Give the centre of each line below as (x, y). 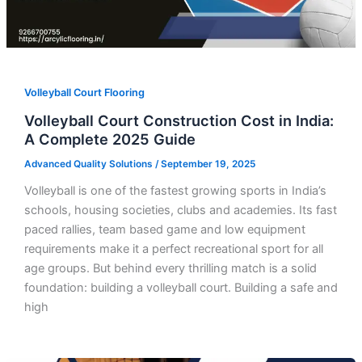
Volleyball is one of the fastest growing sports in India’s (175, 190)
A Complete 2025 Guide (109, 139)
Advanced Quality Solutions (89, 164)
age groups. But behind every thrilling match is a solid (170, 268)
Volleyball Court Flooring (84, 93)
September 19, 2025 (208, 164)
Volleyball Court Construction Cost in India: (179, 120)
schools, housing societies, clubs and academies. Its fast (180, 210)
